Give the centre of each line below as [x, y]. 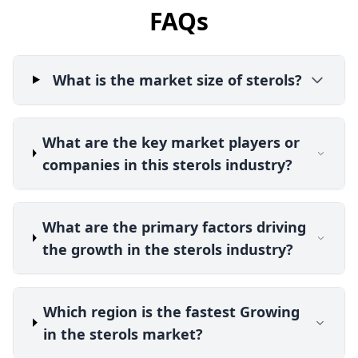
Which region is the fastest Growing [172, 311]
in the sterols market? [123, 334]
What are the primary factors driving [174, 227]
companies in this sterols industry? [168, 164]
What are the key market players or [171, 142]
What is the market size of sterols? [178, 80]
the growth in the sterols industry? [167, 249]
